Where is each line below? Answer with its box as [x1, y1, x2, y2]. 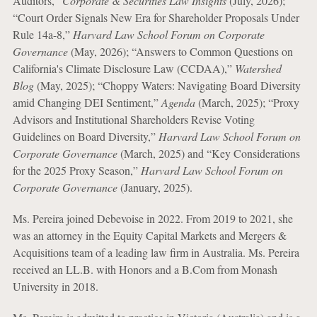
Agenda [161, 95, 195, 110]
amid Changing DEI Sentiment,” [12, 95, 161, 110]
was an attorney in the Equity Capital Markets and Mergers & [12, 228, 287, 243]
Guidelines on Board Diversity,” [12, 129, 158, 144]
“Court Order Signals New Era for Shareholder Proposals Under [12, 10, 299, 25]
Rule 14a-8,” [12, 27, 73, 42]
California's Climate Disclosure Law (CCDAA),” [12, 61, 235, 76]
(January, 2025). [117, 180, 192, 195]
